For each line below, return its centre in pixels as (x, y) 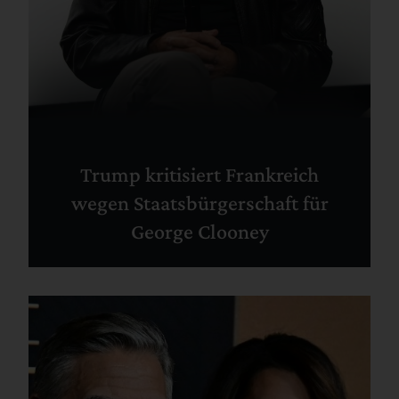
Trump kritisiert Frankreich (199, 174)
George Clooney (199, 231)
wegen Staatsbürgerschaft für (199, 202)
